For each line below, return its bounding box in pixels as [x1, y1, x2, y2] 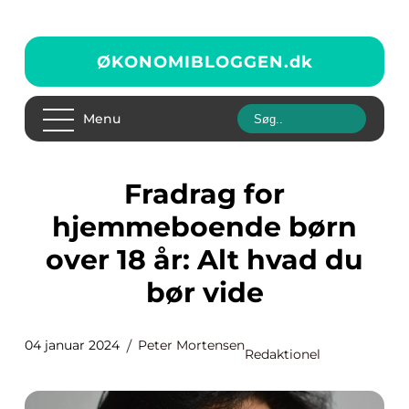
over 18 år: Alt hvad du [46, 243, 363, 277]
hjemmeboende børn [52, 210, 357, 244]
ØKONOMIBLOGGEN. [96, 51, 289, 72]
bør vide [145, 276, 264, 309]
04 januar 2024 [25, 337, 120, 353]
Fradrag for [124, 177, 142, 211]
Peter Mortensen [138, 337, 245, 353]
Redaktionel [245, 346, 320, 362]
